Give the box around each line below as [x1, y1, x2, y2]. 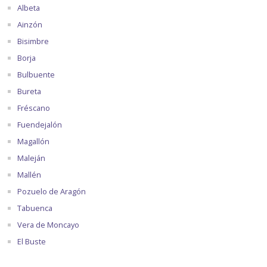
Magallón [17, 135, 49, 147]
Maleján [17, 152, 45, 163]
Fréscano [17, 102, 50, 113]
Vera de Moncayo [17, 219, 79, 230]
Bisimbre [17, 35, 49, 46]
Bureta [17, 85, 41, 97]
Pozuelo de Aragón [17, 185, 86, 197]
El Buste [17, 235, 46, 247]
